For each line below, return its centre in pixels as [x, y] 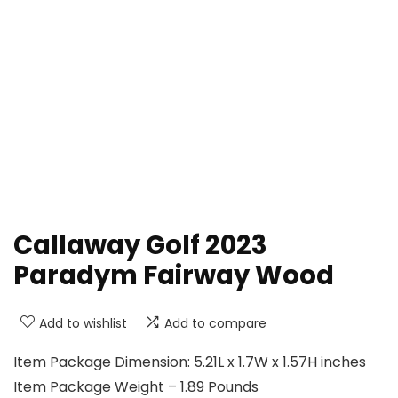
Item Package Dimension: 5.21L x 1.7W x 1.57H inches [190, 362]
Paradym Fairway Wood [174, 276]
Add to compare [215, 324]
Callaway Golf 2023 [140, 246]
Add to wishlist [83, 324]
